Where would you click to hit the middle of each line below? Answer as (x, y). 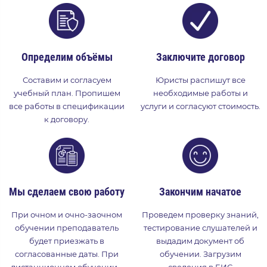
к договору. (67, 119)
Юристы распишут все (200, 80)
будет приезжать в (67, 240)
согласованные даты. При (67, 254)
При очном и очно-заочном (67, 214)
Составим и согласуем (67, 80)
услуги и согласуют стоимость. (200, 106)
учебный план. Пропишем (67, 93)
